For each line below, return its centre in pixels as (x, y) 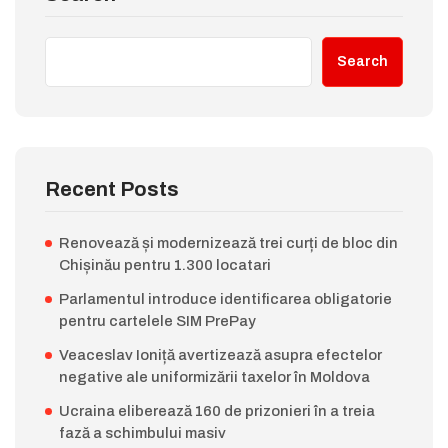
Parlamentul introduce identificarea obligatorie (225, 299)
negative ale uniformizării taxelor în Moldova (214, 377)
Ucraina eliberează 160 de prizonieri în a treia (217, 411)
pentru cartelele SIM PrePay (157, 321)
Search (362, 62)
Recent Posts (112, 189)
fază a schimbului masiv (142, 433)
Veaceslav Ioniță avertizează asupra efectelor (220, 355)
